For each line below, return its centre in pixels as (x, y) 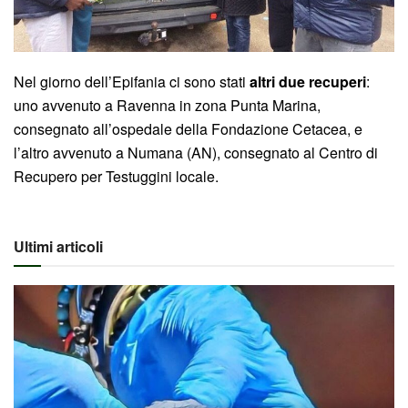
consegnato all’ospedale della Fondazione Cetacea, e (188, 129)
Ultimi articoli (58, 247)
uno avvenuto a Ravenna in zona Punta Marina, (167, 106)
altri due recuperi (308, 82)
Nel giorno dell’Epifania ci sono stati (132, 82)
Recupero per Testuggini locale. (116, 177)
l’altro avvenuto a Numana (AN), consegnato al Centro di (196, 153)
